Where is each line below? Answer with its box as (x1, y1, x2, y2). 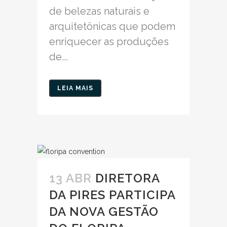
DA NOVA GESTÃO (49, 204, 159, 219)
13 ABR (49, 171, 92, 185)
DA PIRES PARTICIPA (49, 187, 175, 202)
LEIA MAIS (57, 85, 93, 92)
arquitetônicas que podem (49, 20, 175, 32)
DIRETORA (95, 171, 160, 185)
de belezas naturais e (49, 5, 149, 17)
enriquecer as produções (49, 35, 169, 48)
